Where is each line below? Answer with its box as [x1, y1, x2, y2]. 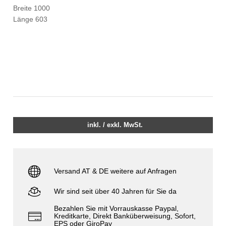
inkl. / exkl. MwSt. [87, 122, 143, 129]
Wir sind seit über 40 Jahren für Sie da [54, 187, 177, 195]
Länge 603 [13, 15, 48, 24]
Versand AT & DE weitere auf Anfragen [54, 166, 177, 175]
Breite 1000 [13, 4, 50, 13]
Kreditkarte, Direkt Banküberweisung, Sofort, [54, 212, 196, 220]
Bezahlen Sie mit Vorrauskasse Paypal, [54, 204, 179, 213]
